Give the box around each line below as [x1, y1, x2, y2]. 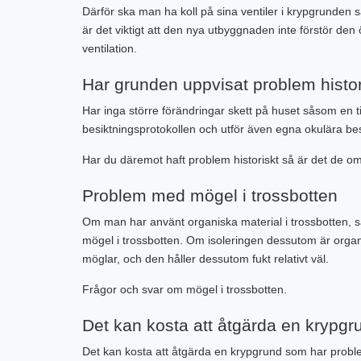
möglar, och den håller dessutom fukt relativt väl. [82, 252, 329, 265]
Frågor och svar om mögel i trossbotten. [82, 283, 287, 296]
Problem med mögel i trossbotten [82, 186, 338, 205]
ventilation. [82, 42, 137, 55]
